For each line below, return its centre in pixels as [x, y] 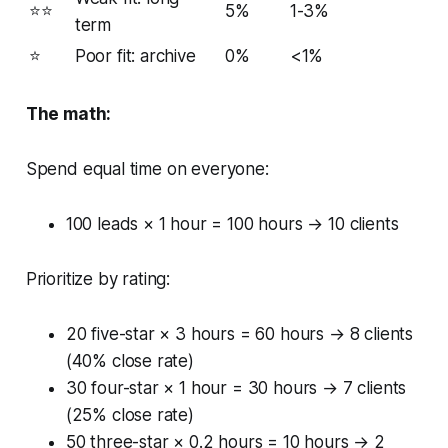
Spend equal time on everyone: [147, 168]
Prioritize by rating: [98, 278]
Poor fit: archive [135, 55]
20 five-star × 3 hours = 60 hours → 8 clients [239, 333]
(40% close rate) [129, 360]
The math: [68, 113]
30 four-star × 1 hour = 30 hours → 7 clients [236, 387]
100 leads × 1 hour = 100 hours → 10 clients [232, 223]
